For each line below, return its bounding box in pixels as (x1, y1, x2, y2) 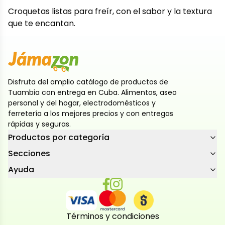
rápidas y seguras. (8, 119, 71, 129)
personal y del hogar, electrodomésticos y (8, 98, 156, 108)
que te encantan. (8, 18, 75, 29)
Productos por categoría (8, 132, 109, 143)
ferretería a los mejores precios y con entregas (8, 108, 173, 119)
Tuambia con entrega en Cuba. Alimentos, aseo (8, 87, 177, 97)
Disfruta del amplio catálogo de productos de (8, 77, 168, 87)
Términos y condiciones (66, 210, 159, 222)
